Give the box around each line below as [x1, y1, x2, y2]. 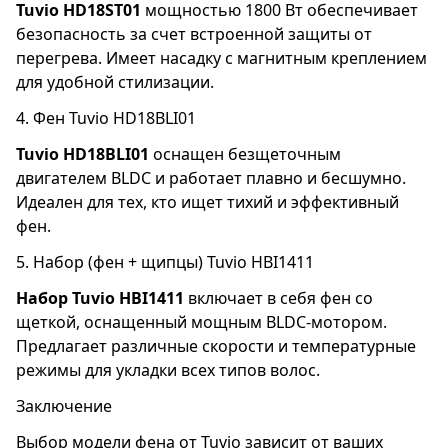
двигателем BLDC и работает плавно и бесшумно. [16, 166, 406, 189]
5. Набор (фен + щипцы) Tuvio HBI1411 [16, 250, 314, 273]
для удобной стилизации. [16, 70, 214, 93]
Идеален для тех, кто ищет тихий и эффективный [16, 190, 399, 213]
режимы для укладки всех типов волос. [16, 358, 320, 381]
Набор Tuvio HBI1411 [16, 286, 184, 309]
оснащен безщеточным [149, 142, 341, 165]
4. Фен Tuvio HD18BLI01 [16, 106, 196, 129]
